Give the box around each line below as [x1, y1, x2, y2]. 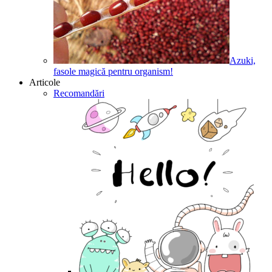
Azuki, [229, 55, 256, 66]
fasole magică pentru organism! [53, 66, 173, 76]
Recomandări [53, 87, 104, 98]
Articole [29, 76, 60, 87]
